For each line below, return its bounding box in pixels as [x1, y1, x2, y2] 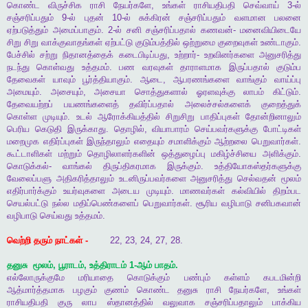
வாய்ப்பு [274, 74, 302, 85]
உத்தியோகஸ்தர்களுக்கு [214, 161, 301, 172]
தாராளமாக [180, 62, 222, 73]
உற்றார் [174, 49, 197, 60]
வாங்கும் [236, 74, 267, 85]
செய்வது [40, 210, 72, 221]
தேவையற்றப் [7, 99, 53, 110]
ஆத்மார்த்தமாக [7, 285, 65, 296]
